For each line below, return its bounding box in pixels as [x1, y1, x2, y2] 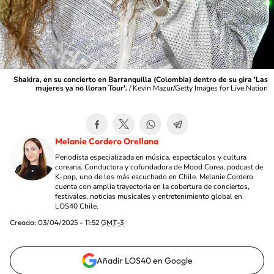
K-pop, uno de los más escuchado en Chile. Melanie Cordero [55, 172, 253, 182]
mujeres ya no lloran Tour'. [35, 83, 127, 93]
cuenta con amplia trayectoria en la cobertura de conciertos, [55, 182, 250, 191]
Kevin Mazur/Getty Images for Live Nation [133, 83, 268, 93]
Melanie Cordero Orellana [55, 136, 158, 147]
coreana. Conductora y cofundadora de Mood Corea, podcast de [55, 162, 263, 172]
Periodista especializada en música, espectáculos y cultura [55, 152, 246, 162]
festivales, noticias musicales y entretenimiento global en [55, 191, 242, 201]
